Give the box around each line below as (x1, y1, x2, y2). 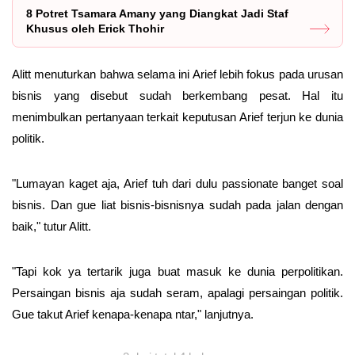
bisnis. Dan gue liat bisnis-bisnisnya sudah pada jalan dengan (12, 197, 343, 212)
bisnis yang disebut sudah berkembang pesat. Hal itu (12, 88, 343, 102)
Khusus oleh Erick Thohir (26, 21, 164, 35)
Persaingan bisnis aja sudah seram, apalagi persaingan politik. (12, 285, 343, 300)
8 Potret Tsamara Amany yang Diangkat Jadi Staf (26, 6, 288, 20)
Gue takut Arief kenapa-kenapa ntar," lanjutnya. (12, 307, 254, 321)
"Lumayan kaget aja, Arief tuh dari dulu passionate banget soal (12, 176, 343, 190)
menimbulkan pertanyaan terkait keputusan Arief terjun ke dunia (12, 109, 343, 124)
